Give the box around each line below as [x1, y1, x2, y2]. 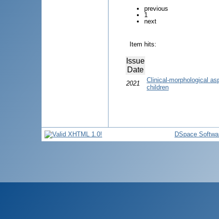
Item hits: [130, 40, 156, 48]
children [147, 83, 169, 91]
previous [144, 4, 168, 12]
